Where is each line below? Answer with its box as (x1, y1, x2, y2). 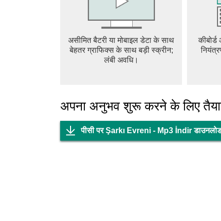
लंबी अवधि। (104, 56, 139, 64)
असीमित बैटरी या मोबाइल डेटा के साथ (68, 36, 174, 44)
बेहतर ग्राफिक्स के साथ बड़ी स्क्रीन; (69, 46, 173, 54)
